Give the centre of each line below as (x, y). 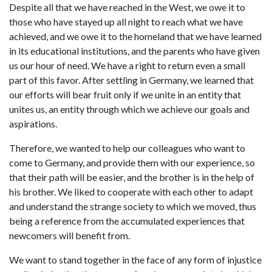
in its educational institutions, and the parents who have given (134, 50)
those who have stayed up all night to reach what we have (126, 21)
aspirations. (33, 123)
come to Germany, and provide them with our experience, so (132, 162)
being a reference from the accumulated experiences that (127, 220)
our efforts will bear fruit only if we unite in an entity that (125, 94)
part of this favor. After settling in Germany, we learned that (131, 80)
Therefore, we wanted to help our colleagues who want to (127, 148)
